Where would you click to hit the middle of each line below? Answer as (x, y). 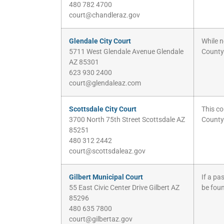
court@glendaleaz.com (105, 83)
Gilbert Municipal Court (106, 177)
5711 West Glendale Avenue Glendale (126, 52)
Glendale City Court (100, 41)
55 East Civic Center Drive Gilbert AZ (124, 188)
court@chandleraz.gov (104, 15)
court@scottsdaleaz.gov (107, 151)
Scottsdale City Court (103, 109)
